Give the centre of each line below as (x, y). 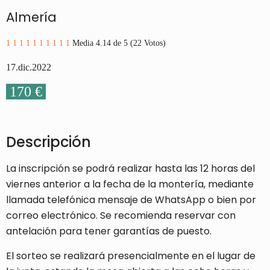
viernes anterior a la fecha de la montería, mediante (130, 184)
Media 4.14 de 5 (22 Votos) (119, 43)
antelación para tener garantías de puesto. (109, 231)
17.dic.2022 (29, 67)
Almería (31, 17)
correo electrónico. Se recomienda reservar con (121, 216)
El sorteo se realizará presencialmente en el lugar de (131, 256)
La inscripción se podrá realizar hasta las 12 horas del (130, 169)
